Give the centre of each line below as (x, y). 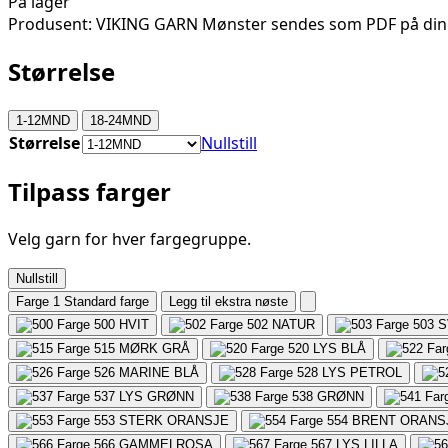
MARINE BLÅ (159, 372)
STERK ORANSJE (174, 420)
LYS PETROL (362, 372)
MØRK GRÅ (154, 348)
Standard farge (106, 301)
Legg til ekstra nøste (228, 301)
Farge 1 (38, 301)
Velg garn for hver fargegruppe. (129, 238)
